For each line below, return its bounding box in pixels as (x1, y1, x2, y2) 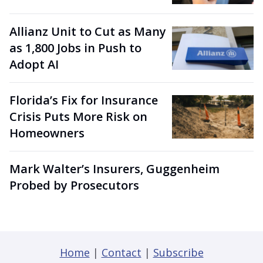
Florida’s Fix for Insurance (9, 92, 158, 109)
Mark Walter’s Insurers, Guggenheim (9, 161, 220, 177)
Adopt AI (9, 56, 59, 73)
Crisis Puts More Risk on (9, 109, 147, 125)
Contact (101, 245, 141, 260)
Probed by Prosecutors (9, 177, 139, 194)
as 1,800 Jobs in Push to (9, 40, 141, 56)
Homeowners (9, 125, 85, 141)
